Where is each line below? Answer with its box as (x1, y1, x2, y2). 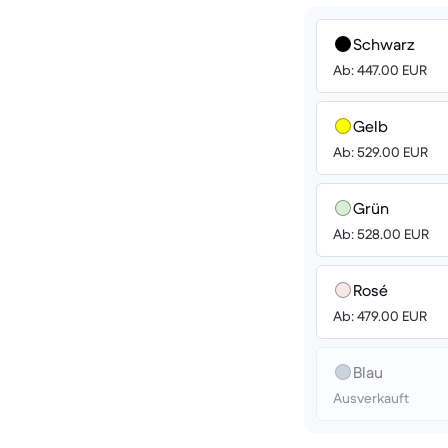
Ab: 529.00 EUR (333, 143, 428, 161)
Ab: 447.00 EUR (333, 61, 427, 79)
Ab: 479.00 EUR (333, 307, 427, 325)
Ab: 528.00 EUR (333, 225, 429, 243)
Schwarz (353, 34, 415, 54)
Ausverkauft (333, 389, 409, 407)
